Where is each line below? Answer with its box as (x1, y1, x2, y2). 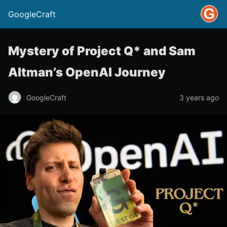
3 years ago (179, 93, 219, 102)
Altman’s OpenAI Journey (8, 65, 166, 80)
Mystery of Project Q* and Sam (8, 44, 196, 58)
